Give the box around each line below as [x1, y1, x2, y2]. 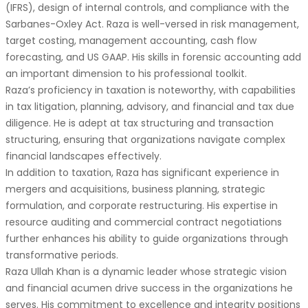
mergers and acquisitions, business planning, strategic [5, 181, 265, 196]
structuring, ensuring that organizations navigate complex [5, 132, 285, 146]
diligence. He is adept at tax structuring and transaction [5, 115, 274, 130]
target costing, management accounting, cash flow [5, 33, 256, 47]
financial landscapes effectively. [5, 148, 162, 163]
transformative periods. [5, 247, 118, 262]
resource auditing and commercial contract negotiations [5, 214, 282, 229]
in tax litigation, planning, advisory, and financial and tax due [5, 99, 294, 113]
